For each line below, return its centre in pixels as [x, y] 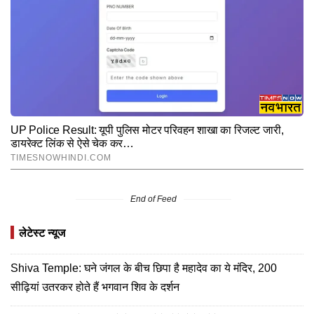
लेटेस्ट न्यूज [42, 233]
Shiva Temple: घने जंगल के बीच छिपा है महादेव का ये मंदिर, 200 [144, 268]
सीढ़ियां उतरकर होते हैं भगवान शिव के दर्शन [95, 287]
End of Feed [153, 199]
